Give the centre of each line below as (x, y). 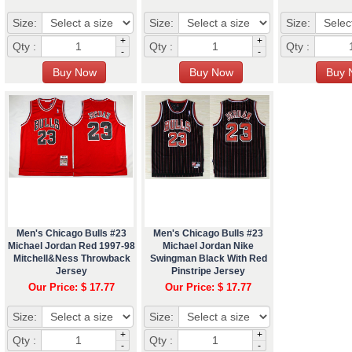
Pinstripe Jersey (208, 271)
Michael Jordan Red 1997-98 (71, 246)
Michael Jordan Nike (208, 246)
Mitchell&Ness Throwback (71, 258)
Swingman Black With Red (208, 258)
